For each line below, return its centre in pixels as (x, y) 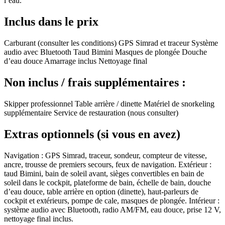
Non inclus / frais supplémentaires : (95, 83)
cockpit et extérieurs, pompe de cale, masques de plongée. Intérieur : (112, 200)
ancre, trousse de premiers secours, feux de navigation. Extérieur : (108, 164)
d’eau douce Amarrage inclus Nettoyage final (76, 61)
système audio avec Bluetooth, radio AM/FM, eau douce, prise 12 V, (113, 209)
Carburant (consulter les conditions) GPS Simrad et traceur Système (111, 43)
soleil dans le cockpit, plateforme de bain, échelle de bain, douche (107, 182)
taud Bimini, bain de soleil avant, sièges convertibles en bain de (104, 173)
